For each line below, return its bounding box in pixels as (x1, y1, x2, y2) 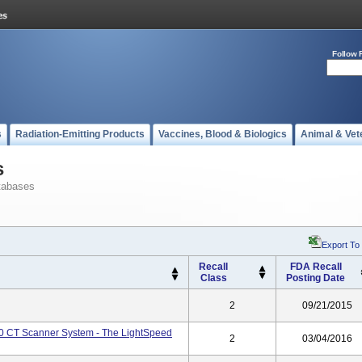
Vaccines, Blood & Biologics (158, 128, 287, 140)
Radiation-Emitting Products (15, 128, 145, 140)
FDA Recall (289, 261, 342, 272)
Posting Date (286, 272, 345, 284)
